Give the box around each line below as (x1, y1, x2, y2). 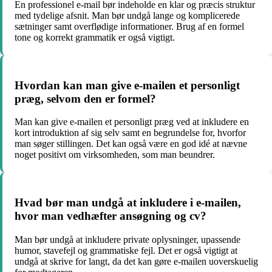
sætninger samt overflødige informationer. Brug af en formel (15, 21, 244, 32)
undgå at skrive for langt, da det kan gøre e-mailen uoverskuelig (15, 256, 258, 267)
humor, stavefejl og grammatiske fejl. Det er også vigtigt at (15, 245, 237, 256)
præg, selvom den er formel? (15, 92, 156, 105)
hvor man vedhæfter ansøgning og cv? (15, 209, 206, 222)
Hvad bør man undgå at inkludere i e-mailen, (15, 196, 241, 209)
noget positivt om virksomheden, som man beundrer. (15, 149, 215, 160)
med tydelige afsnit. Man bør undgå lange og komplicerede (15, 10, 240, 21)
